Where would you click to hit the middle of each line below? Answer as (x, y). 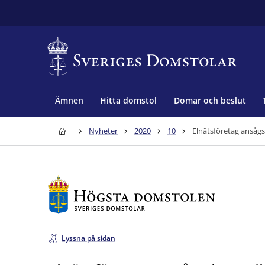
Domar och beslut (210, 100)
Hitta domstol (128, 100)
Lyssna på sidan (88, 238)
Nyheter (103, 131)
